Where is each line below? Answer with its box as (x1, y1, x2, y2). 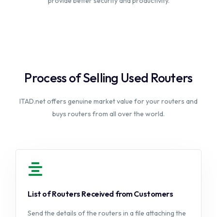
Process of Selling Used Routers (24, 70, 193, 86)
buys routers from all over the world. (52, 109, 165, 118)
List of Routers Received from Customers (28, 189, 173, 199)
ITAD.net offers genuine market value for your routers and (19, 97, 198, 106)
